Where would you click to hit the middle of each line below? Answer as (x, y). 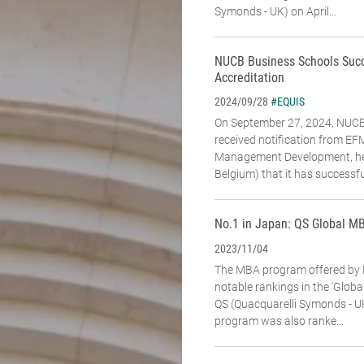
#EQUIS (288, 102)
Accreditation (249, 77)
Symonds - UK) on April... (275, 11)
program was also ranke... (279, 321)
